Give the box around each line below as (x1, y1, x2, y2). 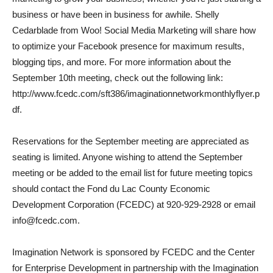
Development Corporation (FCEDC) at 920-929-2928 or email (12, 199, 255, 210)
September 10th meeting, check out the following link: (12, 73, 223, 83)
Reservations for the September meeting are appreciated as (12, 136, 249, 146)
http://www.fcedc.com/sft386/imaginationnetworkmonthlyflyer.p (12, 88, 260, 99)
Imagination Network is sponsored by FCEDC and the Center (12, 247, 255, 257)
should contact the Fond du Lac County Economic (12, 183, 210, 194)
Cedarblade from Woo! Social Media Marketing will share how (12, 25, 256, 35)
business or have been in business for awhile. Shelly (12, 9, 219, 19)
